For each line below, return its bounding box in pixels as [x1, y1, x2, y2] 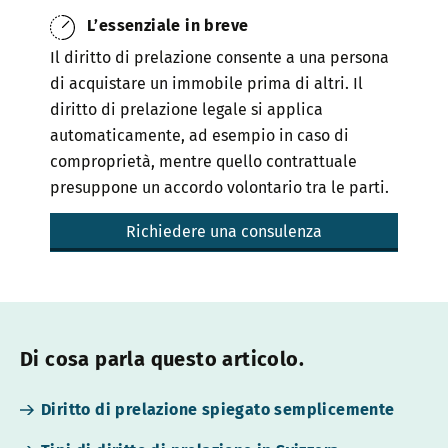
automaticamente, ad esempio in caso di [50, 126, 349, 146]
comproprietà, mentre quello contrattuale [50, 152, 357, 172]
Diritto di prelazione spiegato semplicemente [41, 400, 395, 420]
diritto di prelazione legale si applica [50, 100, 323, 120]
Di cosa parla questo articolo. [20, 347, 304, 372]
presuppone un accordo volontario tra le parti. [50, 178, 389, 198]
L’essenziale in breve [87, 16, 249, 36]
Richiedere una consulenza [126, 222, 322, 242]
